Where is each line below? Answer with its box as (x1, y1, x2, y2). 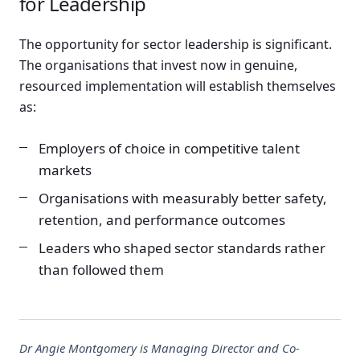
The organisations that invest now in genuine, (19, 55, 297, 74)
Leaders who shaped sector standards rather (39, 239, 325, 258)
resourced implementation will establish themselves (19, 76, 336, 95)
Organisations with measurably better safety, (39, 189, 327, 208)
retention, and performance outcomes (39, 211, 285, 230)
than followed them (39, 260, 164, 280)
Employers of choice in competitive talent (39, 139, 300, 158)
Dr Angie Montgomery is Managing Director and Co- (19, 340, 300, 357)
